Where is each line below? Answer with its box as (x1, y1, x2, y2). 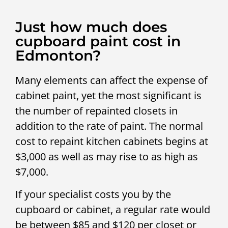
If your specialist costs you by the (15, 187, 171, 202)
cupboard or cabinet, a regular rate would (15, 203, 210, 217)
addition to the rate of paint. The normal (15, 119, 203, 133)
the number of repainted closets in (15, 103, 178, 118)
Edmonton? (15, 46, 101, 64)
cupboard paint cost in (15, 32, 181, 50)
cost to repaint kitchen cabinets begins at (15, 134, 208, 148)
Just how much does (15, 18, 167, 36)
